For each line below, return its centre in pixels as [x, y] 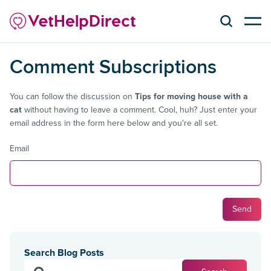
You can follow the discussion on [72, 96]
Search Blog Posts [64, 253]
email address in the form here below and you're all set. [114, 123]
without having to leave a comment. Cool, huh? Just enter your [139, 109]
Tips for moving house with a [191, 96]
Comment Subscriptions [120, 66]
